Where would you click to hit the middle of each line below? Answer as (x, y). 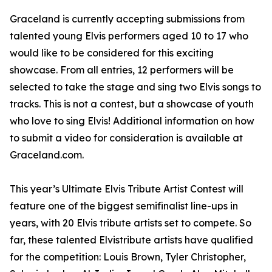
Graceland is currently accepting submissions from (127, 19)
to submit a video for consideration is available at (126, 138)
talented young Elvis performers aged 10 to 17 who (129, 36)
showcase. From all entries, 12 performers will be (122, 70)
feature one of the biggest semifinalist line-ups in (124, 206)
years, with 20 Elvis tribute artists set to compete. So (131, 223)
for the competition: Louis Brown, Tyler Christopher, (128, 257)
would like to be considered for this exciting (112, 53)
